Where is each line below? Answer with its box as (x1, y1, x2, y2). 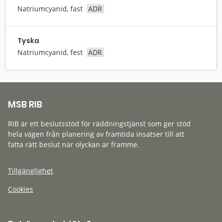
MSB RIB (8, 98, 42, 111)
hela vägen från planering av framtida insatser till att (8, 129, 184, 139)
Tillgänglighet (8, 166, 53, 175)
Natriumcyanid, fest (17, 47, 83, 57)
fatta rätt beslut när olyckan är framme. (8, 139, 139, 149)
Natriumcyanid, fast (17, 3, 83, 13)
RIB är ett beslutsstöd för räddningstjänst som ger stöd (8, 118, 191, 128)
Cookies (8, 184, 33, 194)
